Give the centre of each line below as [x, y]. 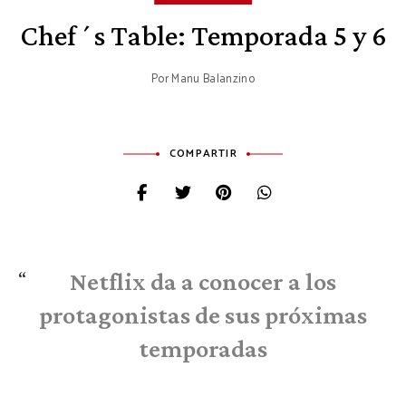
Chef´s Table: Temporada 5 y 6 [203, 35]
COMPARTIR [203, 153]
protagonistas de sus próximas [203, 314]
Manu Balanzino [213, 79]
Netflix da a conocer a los [203, 281]
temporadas [203, 348]
